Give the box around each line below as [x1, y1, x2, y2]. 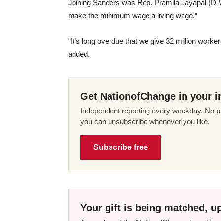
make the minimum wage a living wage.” [68, 11, 197, 20]
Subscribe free [93, 143, 148, 151]
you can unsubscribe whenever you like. [80, 117, 210, 126]
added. [68, 49, 90, 58]
